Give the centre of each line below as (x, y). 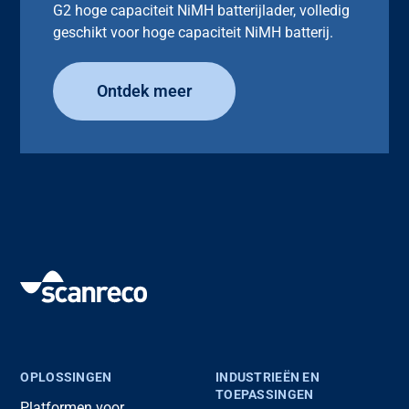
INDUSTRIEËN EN (267, 377)
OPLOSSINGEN (66, 377)
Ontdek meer (145, 90)
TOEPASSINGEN (265, 394)
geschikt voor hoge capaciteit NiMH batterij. (194, 32)
